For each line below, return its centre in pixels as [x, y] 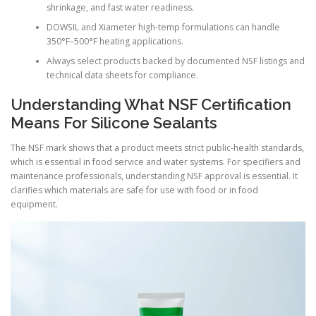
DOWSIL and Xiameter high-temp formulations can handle [163, 27]
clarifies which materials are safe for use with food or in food [134, 190]
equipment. [34, 205]
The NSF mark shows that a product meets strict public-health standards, [157, 148]
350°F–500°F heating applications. [115, 41]
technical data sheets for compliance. [122, 75]
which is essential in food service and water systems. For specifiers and [156, 162]
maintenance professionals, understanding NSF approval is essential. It [154, 176]
